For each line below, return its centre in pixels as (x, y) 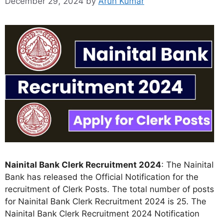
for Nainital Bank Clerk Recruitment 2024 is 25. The (106, 202)
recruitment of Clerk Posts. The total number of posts (109, 189)
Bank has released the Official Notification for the (102, 177)
